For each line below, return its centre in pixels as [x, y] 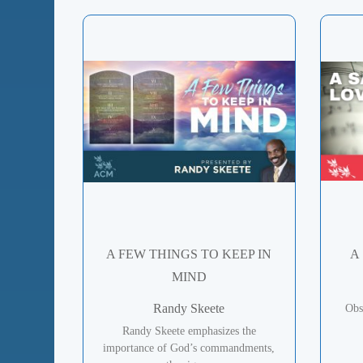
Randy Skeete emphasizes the [189, 331]
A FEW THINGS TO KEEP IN [189, 254]
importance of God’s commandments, [189, 348]
